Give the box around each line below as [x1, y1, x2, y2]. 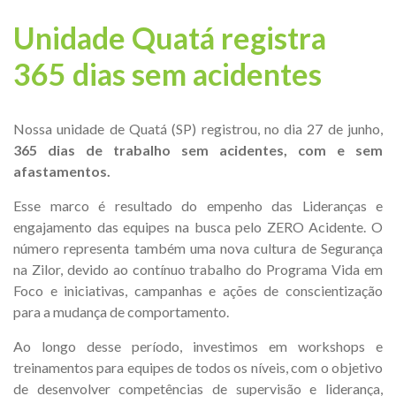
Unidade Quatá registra [13, 19, 326, 56]
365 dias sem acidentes [13, 56, 322, 92]
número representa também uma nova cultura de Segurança [13, 240, 383, 256]
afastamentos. [13, 163, 110, 179]
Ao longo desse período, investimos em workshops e [13, 338, 383, 354]
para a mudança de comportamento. [13, 303, 229, 320]
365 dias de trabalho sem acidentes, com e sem [13, 141, 383, 158]
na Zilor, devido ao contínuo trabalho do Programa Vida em [13, 261, 383, 278]
